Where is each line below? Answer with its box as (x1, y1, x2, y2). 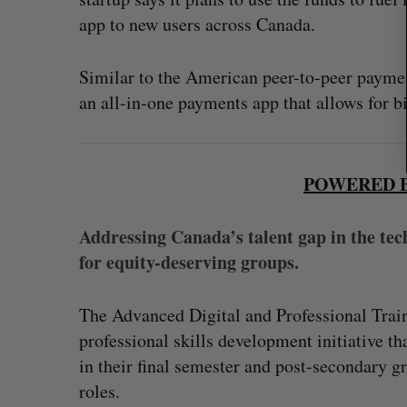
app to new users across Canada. (79, 12, 315, 36)
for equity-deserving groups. (79, 249, 299, 275)
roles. (79, 379, 120, 403)
